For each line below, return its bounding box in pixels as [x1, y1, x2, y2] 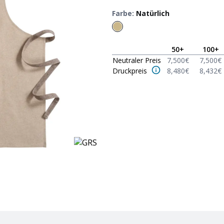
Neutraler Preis [112, 55, 161, 65]
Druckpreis [112, 66, 147, 75]
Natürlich [136, 8, 169, 18]
